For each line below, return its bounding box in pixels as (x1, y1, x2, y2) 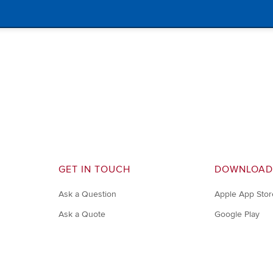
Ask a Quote (58, 209, 105, 220)
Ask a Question (58, 189, 116, 200)
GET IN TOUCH (58, 163, 130, 176)
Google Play (214, 209, 260, 220)
